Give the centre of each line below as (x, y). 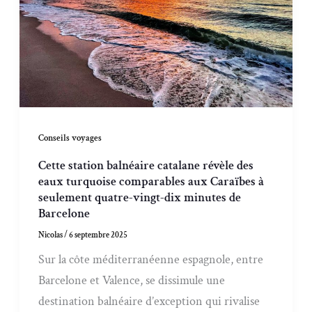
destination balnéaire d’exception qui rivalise (149, 302)
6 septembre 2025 (99, 235)
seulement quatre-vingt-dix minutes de (140, 198)
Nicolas (52, 235)
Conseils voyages (70, 138)
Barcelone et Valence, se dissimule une (132, 281)
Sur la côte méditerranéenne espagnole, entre (151, 260)
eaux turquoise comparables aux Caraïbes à (151, 182)
